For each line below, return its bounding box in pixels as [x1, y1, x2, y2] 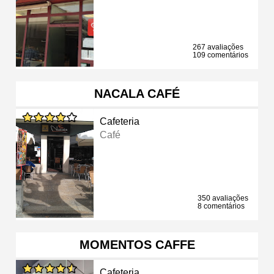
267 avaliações [193, 42, 243, 51]
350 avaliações [198, 193, 248, 202]
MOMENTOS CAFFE [79, 237, 195, 251]
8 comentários [198, 201, 245, 210]
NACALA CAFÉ [94, 86, 180, 100]
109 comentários [193, 50, 248, 59]
